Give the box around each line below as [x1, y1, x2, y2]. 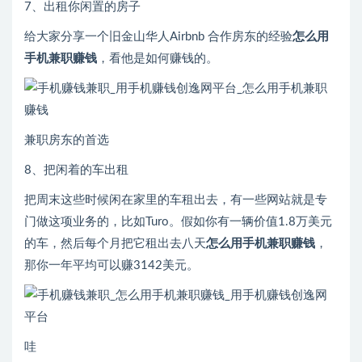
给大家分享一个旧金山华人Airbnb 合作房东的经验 [24, 31, 293, 44]
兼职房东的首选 [24, 134, 109, 147]
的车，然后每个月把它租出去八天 [24, 238, 206, 250]
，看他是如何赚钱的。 [97, 53, 218, 65]
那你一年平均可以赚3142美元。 [24, 259, 199, 272]
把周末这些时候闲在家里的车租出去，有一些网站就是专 [24, 194, 327, 207]
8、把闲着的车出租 [24, 164, 128, 177]
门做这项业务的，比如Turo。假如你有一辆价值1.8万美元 [24, 216, 332, 229]
